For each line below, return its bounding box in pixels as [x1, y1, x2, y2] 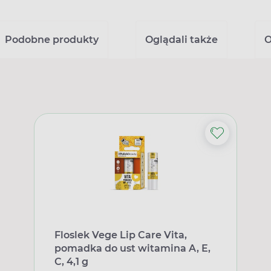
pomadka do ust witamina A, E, [54, 243, 211, 254]
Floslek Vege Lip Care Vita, [54, 229, 187, 241]
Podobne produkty [4, 34, 99, 45]
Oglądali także [145, 34, 218, 45]
